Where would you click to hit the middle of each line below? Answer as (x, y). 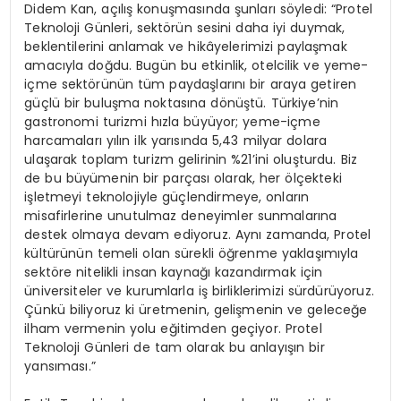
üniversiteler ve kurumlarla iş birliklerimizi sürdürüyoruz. (199, 291)
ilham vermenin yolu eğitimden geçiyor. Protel (173, 329)
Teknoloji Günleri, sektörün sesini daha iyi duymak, (185, 28)
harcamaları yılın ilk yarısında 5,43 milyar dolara (176, 141)
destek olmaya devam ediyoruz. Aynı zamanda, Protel (198, 235)
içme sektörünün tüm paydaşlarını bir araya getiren (191, 85)
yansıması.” (60, 367)
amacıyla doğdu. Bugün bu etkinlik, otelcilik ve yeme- (196, 66)
